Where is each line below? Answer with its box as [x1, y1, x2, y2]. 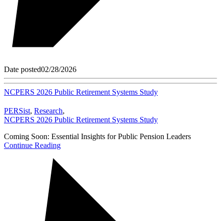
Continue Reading [4, 141, 61, 149]
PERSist [4, 106, 30, 115]
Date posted [4, 65, 41, 74]
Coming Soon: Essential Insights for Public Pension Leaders [4, 132, 191, 141]
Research [34, 106, 63, 115]
